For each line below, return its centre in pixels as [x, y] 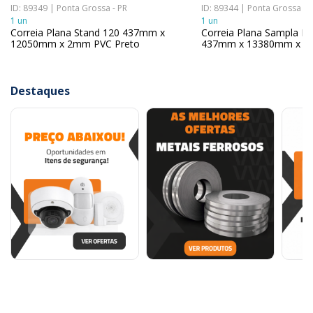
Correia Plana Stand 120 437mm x [88, 33]
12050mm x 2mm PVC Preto [75, 44]
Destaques [40, 91]
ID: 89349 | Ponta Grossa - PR [69, 8]
